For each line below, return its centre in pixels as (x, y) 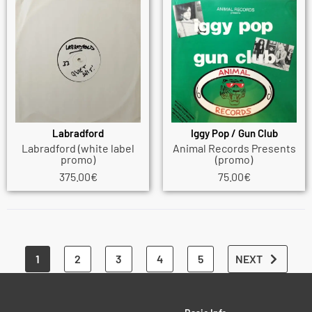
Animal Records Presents (234, 148)
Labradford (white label (78, 148)
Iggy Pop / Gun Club (234, 133)
